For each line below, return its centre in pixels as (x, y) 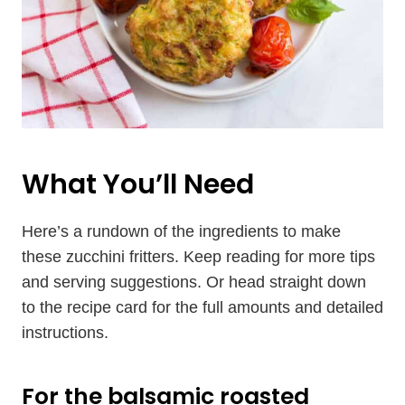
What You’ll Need (138, 184)
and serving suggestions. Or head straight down (194, 282)
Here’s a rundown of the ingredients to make (181, 231)
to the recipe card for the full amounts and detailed (202, 307)
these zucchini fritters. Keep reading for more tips (198, 257)
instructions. (65, 333)
